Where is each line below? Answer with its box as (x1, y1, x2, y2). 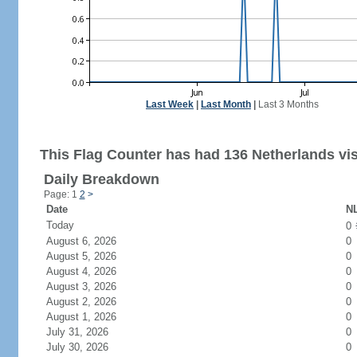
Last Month (201, 99, 251, 110)
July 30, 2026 (45, 341, 127, 353)
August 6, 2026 (45, 235, 135, 247)
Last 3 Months (258, 99, 319, 110)
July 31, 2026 (45, 326, 127, 338)
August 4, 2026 (45, 265, 135, 277)
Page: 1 (43, 189, 80, 200)
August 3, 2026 (45, 280, 135, 292)
